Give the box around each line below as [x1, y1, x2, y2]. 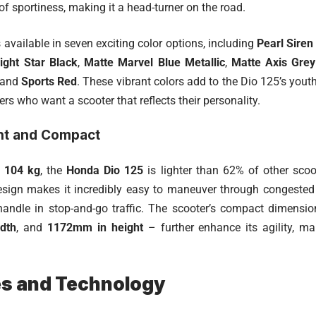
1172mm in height [47, 221, 143, 235]
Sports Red [20, 75, 77, 89]
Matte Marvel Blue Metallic [84, 56, 225, 70]
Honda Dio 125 [66, 164, 144, 178]
